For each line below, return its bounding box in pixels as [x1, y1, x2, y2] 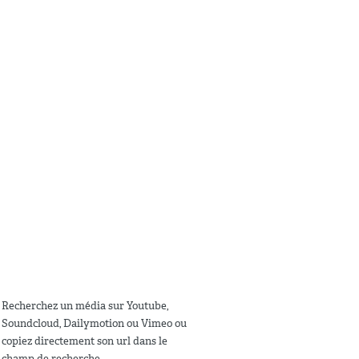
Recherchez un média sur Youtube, [2, 299, 168, 313]
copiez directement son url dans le [2, 334, 167, 349]
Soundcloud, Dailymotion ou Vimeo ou [2, 317, 187, 331]
